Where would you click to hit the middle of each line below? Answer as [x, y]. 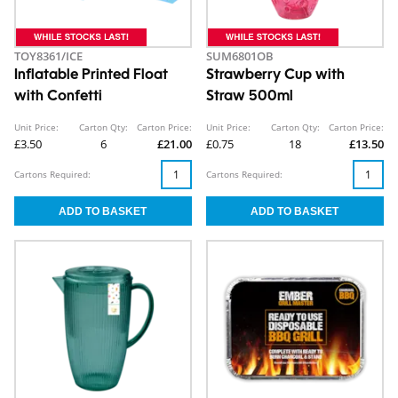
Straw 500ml [250, 97]
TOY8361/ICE [48, 56]
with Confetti [58, 97]
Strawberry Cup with [275, 76]
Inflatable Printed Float [91, 76]
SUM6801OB [240, 56]
